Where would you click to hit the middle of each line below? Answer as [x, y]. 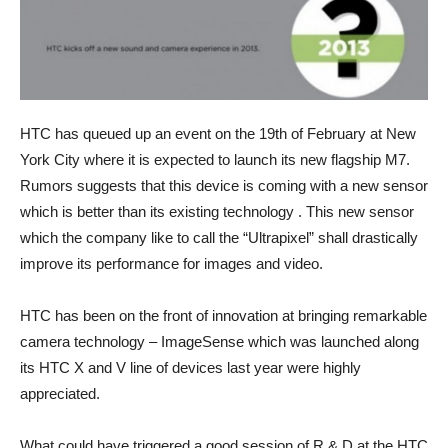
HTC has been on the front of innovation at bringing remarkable [223, 316]
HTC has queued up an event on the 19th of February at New [218, 134]
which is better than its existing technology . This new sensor [217, 212]
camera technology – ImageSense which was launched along [219, 342]
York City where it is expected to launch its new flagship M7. [215, 160]
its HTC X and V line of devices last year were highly [190, 368]
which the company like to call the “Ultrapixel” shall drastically [219, 238]
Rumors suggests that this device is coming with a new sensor [224, 186]
